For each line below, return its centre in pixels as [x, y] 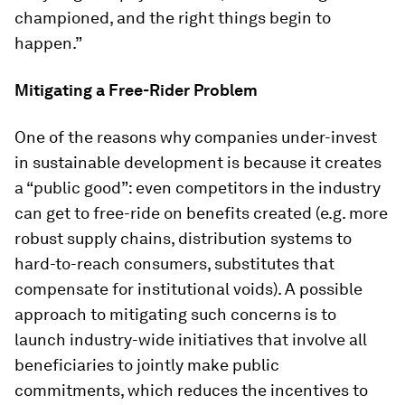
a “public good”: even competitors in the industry [198, 187]
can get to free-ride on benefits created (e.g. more [201, 212]
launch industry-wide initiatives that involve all [191, 339]
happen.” [48, 42]
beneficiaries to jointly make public [147, 364]
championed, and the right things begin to [173, 17]
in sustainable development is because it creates [198, 162]
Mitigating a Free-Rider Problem [136, 89]
